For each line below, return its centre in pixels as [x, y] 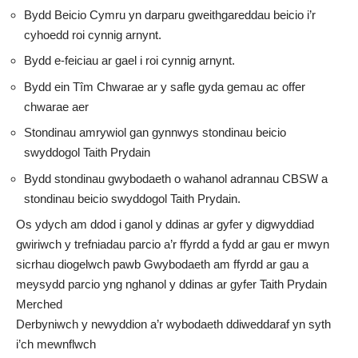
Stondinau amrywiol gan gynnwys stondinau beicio [155, 133]
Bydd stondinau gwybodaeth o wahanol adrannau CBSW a [176, 178]
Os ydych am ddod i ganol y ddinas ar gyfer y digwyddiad [165, 225]
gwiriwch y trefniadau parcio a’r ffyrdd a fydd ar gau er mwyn [173, 245]
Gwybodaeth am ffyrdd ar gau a [226, 265]
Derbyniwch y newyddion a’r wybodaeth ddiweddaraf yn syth [173, 324]
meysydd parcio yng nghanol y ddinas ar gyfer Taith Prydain [171, 284]
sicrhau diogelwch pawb [80, 265]
